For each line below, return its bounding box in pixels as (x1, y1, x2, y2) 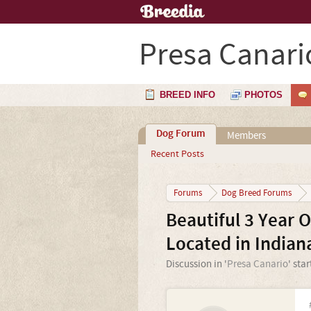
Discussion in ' (165, 258, 227, 271)
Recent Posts (150, 148, 204, 160)
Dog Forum (155, 127, 205, 141)
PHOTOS (244, 90, 283, 100)
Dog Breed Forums (221, 187, 292, 199)
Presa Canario (226, 258, 288, 271)
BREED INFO (160, 90, 215, 100)
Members (226, 129, 266, 142)
